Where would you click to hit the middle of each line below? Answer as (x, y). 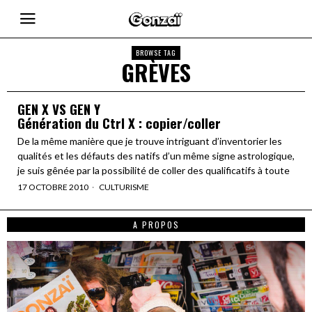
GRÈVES (156, 72)
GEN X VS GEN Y (59, 109)
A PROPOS (156, 225)
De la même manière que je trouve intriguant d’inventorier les (150, 141)
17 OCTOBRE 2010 (53, 187)
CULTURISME (124, 187)
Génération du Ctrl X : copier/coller (119, 123)
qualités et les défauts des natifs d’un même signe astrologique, (156, 156)
